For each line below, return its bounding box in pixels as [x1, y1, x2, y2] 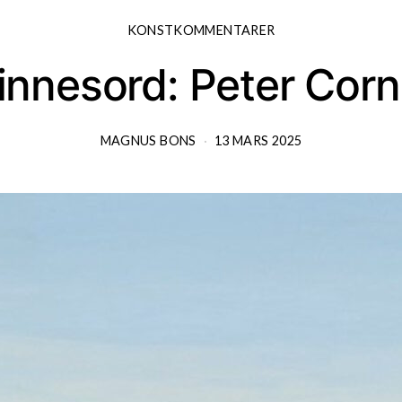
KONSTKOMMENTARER [127, 22, 275, 38]
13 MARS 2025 [214, 132, 302, 148]
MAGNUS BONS [100, 132, 197, 148]
